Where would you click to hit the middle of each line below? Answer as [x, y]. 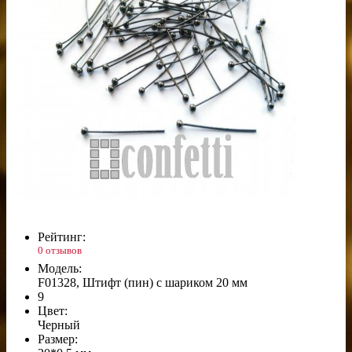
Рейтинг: [62, 236]
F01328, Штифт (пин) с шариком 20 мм [143, 283]
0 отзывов [60, 250]
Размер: [58, 339]
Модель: [60, 269]
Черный [59, 325]
